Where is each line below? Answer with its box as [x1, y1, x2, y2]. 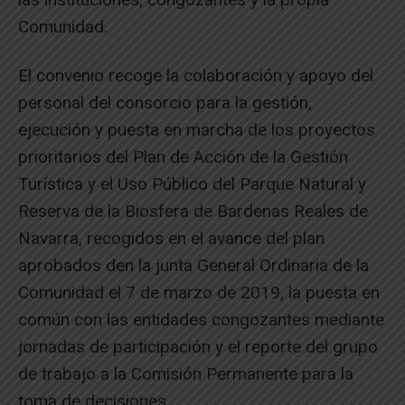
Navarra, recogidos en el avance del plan [18, 227, 325, 249]
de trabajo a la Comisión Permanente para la [18, 363, 353, 384]
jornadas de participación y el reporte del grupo [18, 335, 378, 357]
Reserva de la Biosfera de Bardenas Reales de [18, 200, 368, 221]
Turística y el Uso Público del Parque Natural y [18, 173, 366, 194]
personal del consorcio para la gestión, [18, 91, 312, 113]
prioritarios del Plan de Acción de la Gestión [18, 146, 348, 167]
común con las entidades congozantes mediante [18, 308, 384, 330]
